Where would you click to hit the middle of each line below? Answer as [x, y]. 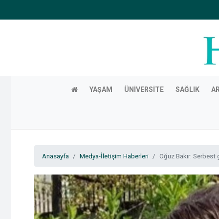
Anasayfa [55, 156]
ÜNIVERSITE [144, 89]
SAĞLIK [187, 89]
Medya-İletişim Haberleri [114, 156]
